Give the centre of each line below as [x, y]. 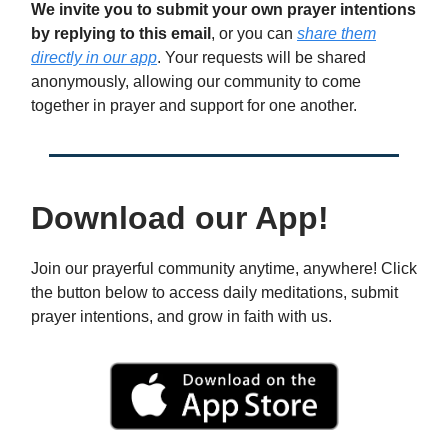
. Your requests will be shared [261, 58]
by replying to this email [121, 34]
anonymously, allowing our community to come [196, 82]
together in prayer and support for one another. [194, 106]
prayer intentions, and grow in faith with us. [181, 317]
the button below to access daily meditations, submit [214, 293]
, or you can [254, 34]
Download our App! [180, 218]
